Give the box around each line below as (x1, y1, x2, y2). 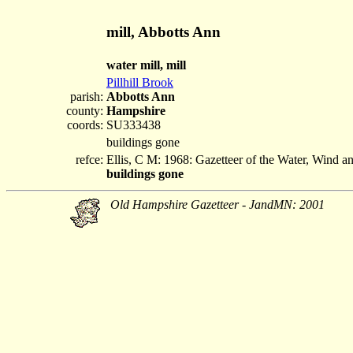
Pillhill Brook (106, 76, 173, 89)
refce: (76, 153, 103, 166)
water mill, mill (106, 58, 186, 72)
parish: (70, 90, 103, 103)
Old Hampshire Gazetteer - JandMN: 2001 (110, 198, 325, 211)
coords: (67, 118, 103, 132)
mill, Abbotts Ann (106, 23, 221, 40)
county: (66, 104, 103, 117)
